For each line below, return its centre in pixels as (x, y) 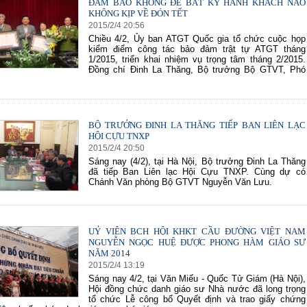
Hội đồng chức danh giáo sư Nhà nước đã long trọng (197, 289)
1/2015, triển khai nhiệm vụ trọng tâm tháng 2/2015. (197, 59)
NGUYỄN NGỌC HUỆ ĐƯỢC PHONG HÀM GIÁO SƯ (197, 242)
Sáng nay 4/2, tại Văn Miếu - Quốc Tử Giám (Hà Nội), (197, 279)
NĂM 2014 (110, 253)
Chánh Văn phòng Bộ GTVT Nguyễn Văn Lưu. (181, 182)
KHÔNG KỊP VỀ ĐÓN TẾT (138, 13)
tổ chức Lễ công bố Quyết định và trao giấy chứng (197, 299)
